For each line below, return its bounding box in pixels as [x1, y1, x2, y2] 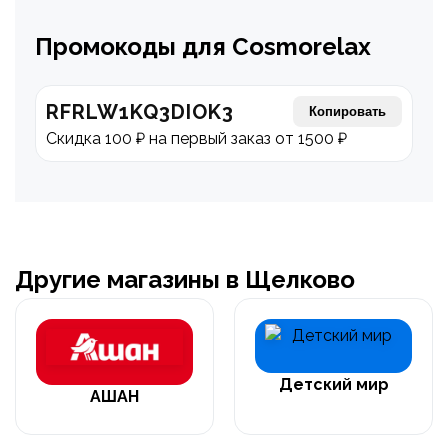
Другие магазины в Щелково [15, 265, 355, 294]
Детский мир [278, 375, 389, 394]
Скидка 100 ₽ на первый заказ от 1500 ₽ [46, 129, 347, 148]
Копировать [309, 104, 386, 119]
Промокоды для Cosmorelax [35, 32, 371, 61]
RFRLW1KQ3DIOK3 [46, 99, 234, 124]
